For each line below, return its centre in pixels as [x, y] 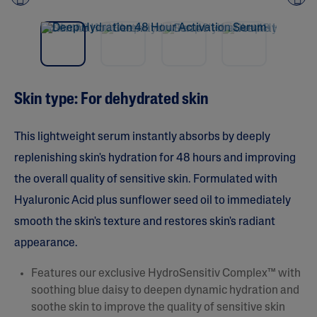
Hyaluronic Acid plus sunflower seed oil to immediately [152, 201]
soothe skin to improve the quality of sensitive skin [158, 307]
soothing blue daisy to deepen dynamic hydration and [165, 290]
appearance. [46, 243]
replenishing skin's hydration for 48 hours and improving [155, 158]
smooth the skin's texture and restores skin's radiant [145, 222]
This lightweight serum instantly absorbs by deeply [142, 137]
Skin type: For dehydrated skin [111, 100]
